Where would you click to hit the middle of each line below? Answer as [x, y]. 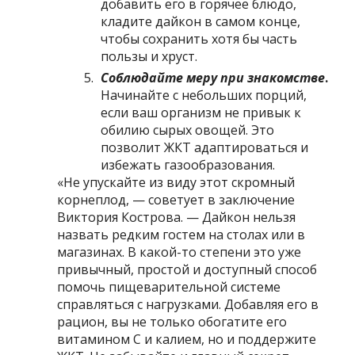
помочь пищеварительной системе [169, 286]
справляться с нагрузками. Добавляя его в [188, 304]
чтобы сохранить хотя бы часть [199, 38]
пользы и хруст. [149, 56]
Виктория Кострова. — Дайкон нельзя [177, 217]
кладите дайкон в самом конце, [201, 21]
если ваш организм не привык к [201, 112]
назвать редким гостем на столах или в [181, 234]
